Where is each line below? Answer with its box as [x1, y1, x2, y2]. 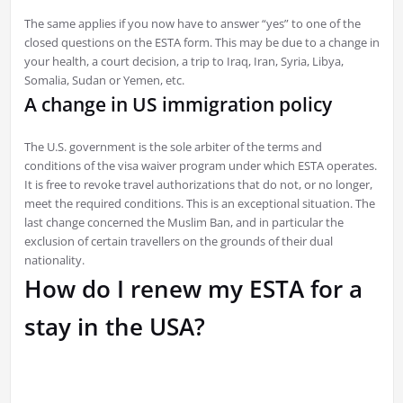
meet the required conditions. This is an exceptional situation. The [23, 195, 375, 212]
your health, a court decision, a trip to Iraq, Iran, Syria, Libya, [23, 53, 344, 70]
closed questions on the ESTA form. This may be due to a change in [23, 34, 380, 51]
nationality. [23, 252, 85, 269]
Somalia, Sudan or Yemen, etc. [23, 72, 184, 89]
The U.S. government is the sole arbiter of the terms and [23, 139, 322, 156]
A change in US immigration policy [23, 92, 332, 118]
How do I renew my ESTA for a [23, 273, 363, 306]
